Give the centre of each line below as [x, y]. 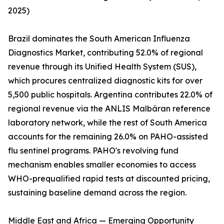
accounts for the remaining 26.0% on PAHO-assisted [108, 137]
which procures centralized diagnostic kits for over [105, 81]
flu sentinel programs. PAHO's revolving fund [93, 151]
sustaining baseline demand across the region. [97, 193]
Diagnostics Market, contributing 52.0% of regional [105, 53]
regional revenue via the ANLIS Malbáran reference [109, 109]
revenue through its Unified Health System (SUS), [102, 67]
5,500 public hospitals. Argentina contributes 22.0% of [110, 95]
